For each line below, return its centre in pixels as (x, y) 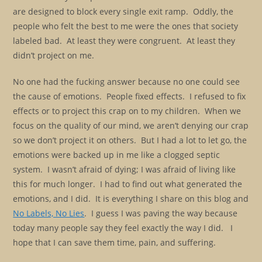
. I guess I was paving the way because (161, 213)
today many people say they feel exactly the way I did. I (123, 228)
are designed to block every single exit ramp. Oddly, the (123, 11)
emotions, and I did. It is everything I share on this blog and (131, 199)
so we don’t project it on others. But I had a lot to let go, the (130, 140)
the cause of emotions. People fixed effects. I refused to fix (130, 96)
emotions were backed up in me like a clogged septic (117, 155)
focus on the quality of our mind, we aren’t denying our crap (131, 125)
